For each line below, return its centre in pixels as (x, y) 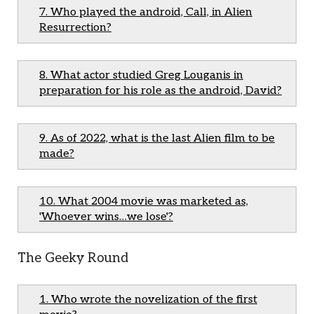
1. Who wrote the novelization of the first (148, 300)
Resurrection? (75, 28)
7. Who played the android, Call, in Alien (146, 12)
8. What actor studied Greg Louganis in (141, 75)
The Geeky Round (73, 258)
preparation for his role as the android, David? (161, 91)
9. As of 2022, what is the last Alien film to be (157, 138)
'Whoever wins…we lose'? (106, 217)
